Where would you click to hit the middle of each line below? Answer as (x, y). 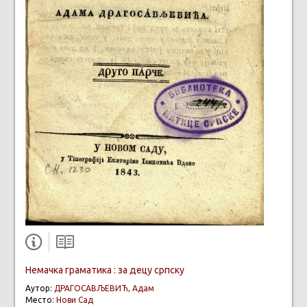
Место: (41, 299)
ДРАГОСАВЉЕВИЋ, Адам (104, 288)
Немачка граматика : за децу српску (105, 270)
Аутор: (40, 288)
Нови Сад (75, 299)
